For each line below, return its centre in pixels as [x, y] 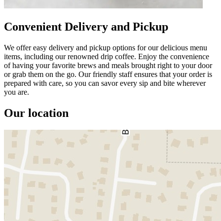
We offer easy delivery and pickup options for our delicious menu [106, 47]
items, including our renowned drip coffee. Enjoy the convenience [107, 56]
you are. [17, 92]
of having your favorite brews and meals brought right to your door [108, 65]
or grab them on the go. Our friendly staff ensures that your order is [108, 74]
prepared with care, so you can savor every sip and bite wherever [105, 83]
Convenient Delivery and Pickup [86, 26]
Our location [36, 113]
